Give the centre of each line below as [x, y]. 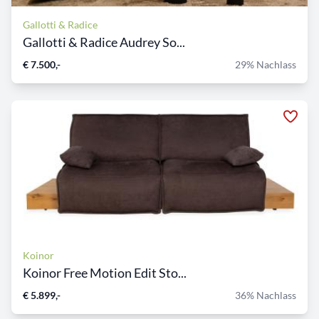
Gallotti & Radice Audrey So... [104, 42]
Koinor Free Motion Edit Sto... [105, 273]
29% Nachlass [266, 65]
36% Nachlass [266, 296]
